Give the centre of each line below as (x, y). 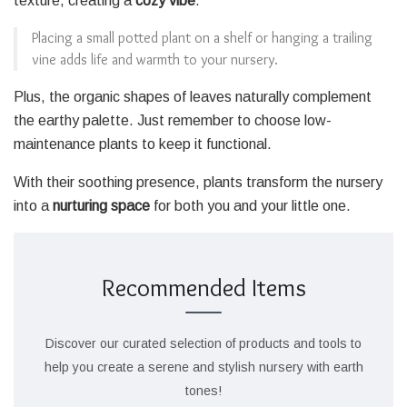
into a (33, 206)
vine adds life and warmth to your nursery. (155, 60)
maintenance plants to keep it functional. (143, 144)
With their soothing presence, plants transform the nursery (198, 183)
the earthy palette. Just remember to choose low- (173, 121)
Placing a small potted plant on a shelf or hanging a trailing (202, 38)
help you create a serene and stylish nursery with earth (203, 367)
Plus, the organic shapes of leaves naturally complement (193, 97)
